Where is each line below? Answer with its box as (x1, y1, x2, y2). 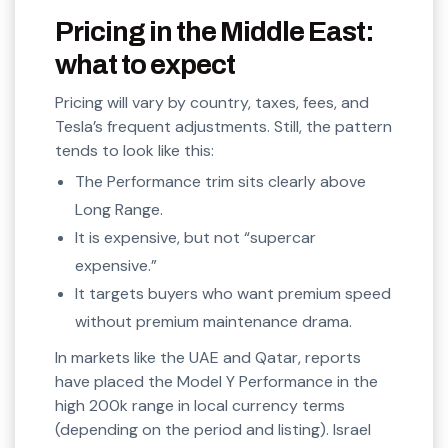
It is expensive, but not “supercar (75, 227, 316, 249)
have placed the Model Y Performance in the (55, 371, 378, 393)
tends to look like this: (55, 140, 214, 162)
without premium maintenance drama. (75, 311, 352, 333)
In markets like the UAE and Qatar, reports (55, 347, 361, 369)
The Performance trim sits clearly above (75, 171, 366, 193)
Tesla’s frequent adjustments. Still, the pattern (55, 116, 392, 138)
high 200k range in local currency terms (55, 395, 345, 417)
